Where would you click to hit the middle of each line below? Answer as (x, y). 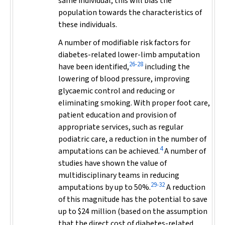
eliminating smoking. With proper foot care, (134, 103)
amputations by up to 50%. (104, 187)
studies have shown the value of (113, 163)
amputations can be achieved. (109, 151)
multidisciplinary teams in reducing (119, 175)
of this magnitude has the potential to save (133, 199)
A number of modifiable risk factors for (124, 43)
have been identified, (94, 67)
